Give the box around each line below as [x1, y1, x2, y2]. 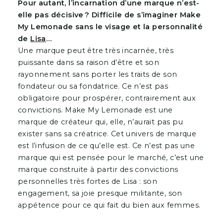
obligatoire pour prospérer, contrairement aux [17, 93, 196, 103]
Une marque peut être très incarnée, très [17, 46, 173, 55]
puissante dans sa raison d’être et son [17, 57, 160, 67]
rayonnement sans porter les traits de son [17, 69, 177, 79]
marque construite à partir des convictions [17, 165, 178, 174]
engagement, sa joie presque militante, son [17, 188, 182, 198]
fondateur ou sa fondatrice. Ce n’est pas [17, 81, 168, 91]
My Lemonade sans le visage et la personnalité [17, 22, 203, 31]
